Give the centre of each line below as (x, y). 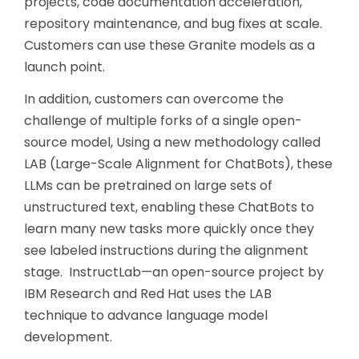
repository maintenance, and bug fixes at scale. (173, 23)
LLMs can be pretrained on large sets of (148, 185)
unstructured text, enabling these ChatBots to (169, 207)
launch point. (65, 67)
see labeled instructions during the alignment (166, 250)
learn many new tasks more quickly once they (169, 228)
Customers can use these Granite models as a (169, 45)
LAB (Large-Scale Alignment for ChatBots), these (178, 163)
